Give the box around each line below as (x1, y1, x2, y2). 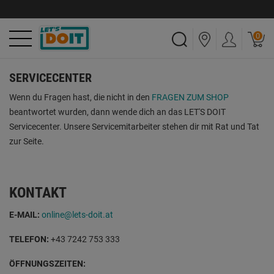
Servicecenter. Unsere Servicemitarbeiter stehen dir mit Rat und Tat (9, 122, 259, 131)
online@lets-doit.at (42, 210, 113, 220)
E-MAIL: (9, 210, 42, 220)
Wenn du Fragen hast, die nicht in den (9, 92, 152, 102)
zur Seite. (9, 136, 44, 146)
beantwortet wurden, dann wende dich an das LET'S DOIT (9, 107, 226, 117)
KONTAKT (9, 184, 67, 201)
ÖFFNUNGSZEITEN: (9, 259, 86, 268)
